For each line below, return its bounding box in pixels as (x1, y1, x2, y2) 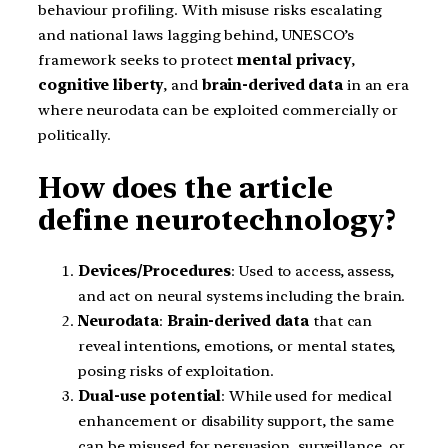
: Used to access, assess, (231, 262, 394, 281)
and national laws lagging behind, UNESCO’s (38, 26, 354, 44)
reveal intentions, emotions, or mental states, (78, 337, 396, 356)
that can (309, 312, 373, 331)
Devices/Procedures (78, 262, 232, 281)
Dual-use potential (78, 387, 222, 406)
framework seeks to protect (38, 51, 238, 69)
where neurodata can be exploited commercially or (38, 101, 399, 119)
